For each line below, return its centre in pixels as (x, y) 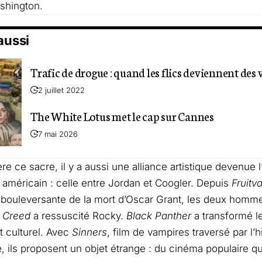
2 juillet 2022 (61, 90)
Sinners (89, 232)
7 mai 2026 (58, 134)
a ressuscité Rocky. (78, 216)
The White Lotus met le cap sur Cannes (122, 116)
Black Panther (159, 216)
